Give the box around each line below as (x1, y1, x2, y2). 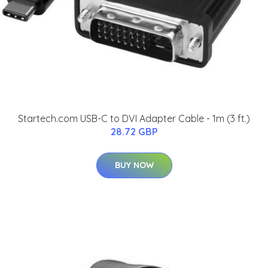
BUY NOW (114, 160, 154, 171)
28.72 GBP (110, 126, 158, 138)
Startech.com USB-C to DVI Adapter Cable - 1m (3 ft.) (18, 112, 250, 125)
